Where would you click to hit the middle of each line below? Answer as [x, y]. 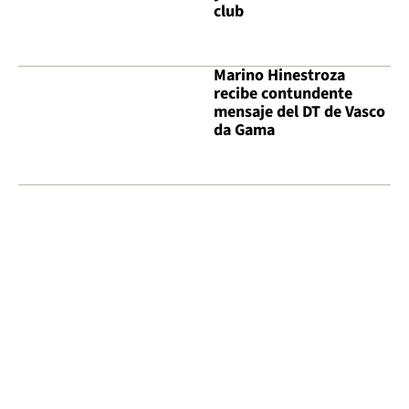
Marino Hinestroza [279, 76]
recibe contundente [283, 94]
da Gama [244, 131]
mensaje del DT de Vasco [299, 112]
